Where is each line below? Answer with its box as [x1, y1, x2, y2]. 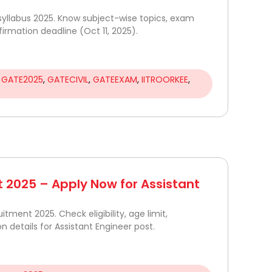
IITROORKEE [141, 73, 188, 86]
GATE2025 [1, 73, 43, 86]
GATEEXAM [93, 73, 137, 86]
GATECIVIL [47, 73, 89, 86]
